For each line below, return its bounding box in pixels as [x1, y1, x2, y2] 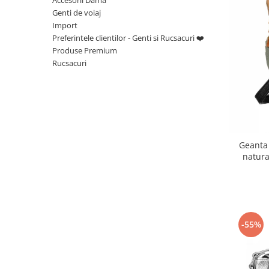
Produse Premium [52, 44, 117, 56]
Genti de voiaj [52, 7, 101, 18]
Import [52, 19, 77, 31]
